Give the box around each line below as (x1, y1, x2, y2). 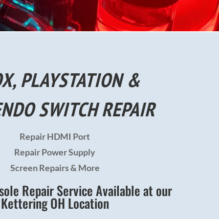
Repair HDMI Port (20, 131, 90, 142)
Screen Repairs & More (10, 162, 100, 173)
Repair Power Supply (14, 146, 95, 157)
